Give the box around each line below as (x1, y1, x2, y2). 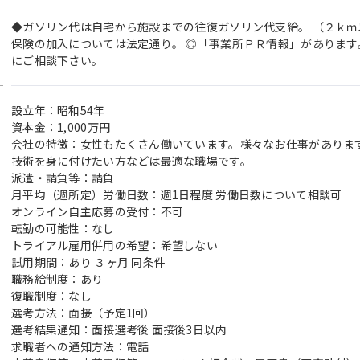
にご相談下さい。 (11, 52, 104, 68)
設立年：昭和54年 (11, 102, 105, 118)
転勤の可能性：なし (11, 220, 115, 236)
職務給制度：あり (11, 271, 104, 287)
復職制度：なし (11, 288, 92, 304)
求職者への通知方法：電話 (11, 338, 149, 354)
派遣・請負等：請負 (11, 170, 115, 186)
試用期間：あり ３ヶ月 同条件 (11, 254, 166, 270)
